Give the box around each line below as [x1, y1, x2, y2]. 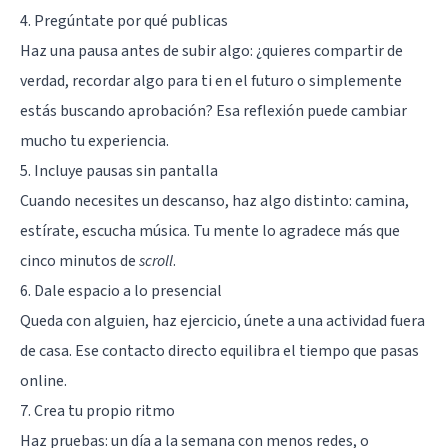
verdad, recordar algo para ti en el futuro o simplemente [20, 69, 402, 92]
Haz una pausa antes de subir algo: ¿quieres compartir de [20, 39, 403, 62]
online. [20, 369, 67, 392]
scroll [139, 249, 173, 272]
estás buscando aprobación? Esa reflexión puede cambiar [20, 99, 407, 122]
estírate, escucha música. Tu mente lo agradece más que [20, 219, 400, 242]
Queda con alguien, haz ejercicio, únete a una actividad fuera [20, 309, 425, 332]
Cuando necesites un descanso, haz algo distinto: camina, [20, 189, 409, 212]
